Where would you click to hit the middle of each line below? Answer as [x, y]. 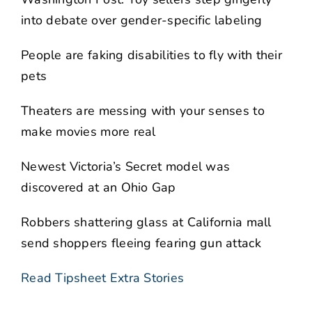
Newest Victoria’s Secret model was [126, 167]
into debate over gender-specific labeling [142, 21]
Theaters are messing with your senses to [143, 111]
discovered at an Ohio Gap [99, 188]
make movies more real [88, 132]
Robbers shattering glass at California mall [146, 223]
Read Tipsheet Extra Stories [103, 278]
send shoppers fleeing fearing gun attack [141, 243]
